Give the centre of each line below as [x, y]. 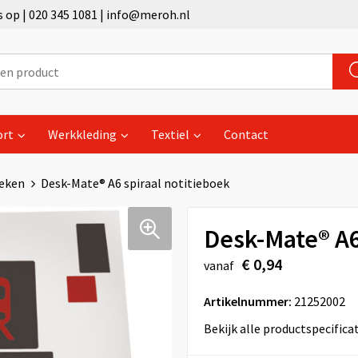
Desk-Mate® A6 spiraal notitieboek [135, 183]
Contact [246, 134]
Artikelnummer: [247, 301]
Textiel [170, 134]
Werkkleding [82, 134]
